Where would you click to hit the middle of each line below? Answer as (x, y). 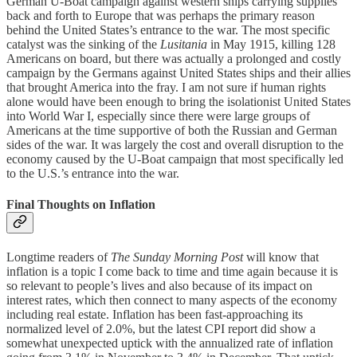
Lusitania (184, 44)
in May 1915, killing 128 (271, 44)
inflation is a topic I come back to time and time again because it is (172, 272)
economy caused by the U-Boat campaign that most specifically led (175, 159)
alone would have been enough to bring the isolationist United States (178, 101)
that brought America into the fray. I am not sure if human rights (166, 87)
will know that (281, 257)
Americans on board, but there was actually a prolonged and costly (174, 58)
